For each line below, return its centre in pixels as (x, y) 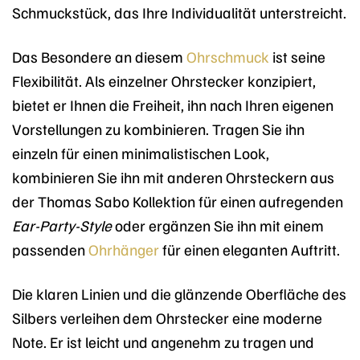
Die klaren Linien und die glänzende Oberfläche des (179, 293)
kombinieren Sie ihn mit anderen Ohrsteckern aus (173, 176)
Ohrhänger (124, 249)
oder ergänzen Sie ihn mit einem (218, 225)
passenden (50, 249)
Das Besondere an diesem (99, 56)
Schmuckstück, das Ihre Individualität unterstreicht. (179, 12)
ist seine (297, 56)
